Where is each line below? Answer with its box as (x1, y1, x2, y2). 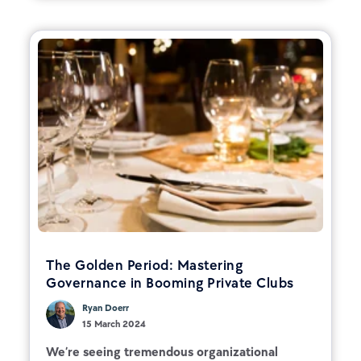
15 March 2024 (82, 317, 146, 330)
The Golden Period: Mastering (46, 255, 243, 274)
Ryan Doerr (82, 301, 129, 313)
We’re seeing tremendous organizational (46, 343, 278, 359)
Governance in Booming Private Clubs (46, 273, 294, 292)
